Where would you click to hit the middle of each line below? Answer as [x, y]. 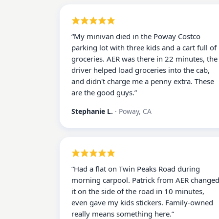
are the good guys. [103, 92]
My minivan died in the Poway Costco [137, 36]
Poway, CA [135, 111]
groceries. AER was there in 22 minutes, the [144, 59]
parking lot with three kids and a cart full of [144, 47]
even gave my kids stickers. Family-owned [142, 202]
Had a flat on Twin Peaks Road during [137, 169]
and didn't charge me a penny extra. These [143, 81]
